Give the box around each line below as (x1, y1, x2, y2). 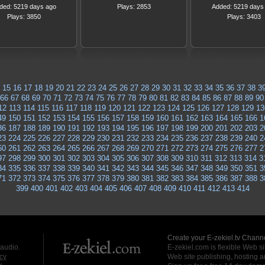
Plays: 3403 (227, 13, 261, 20)
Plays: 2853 (117, 3, 151, 10)
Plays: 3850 (7, 13, 41, 20)
